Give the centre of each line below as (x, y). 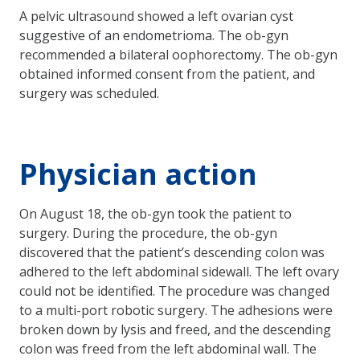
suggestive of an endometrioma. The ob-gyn (154, 35)
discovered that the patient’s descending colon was (172, 252)
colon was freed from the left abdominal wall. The (168, 348)
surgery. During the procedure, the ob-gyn (148, 233)
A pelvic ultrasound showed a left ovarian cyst (156, 16)
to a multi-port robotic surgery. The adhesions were (176, 310)
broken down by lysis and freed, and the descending (175, 329)
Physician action (138, 174)
